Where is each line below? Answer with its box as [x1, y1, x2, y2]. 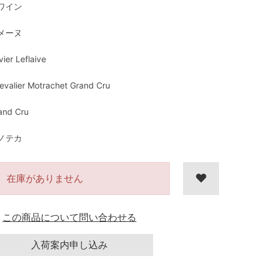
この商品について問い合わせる [2, 211, 136, 223]
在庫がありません [7, 172, 83, 184]
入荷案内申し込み [31, 239, 108, 251]
